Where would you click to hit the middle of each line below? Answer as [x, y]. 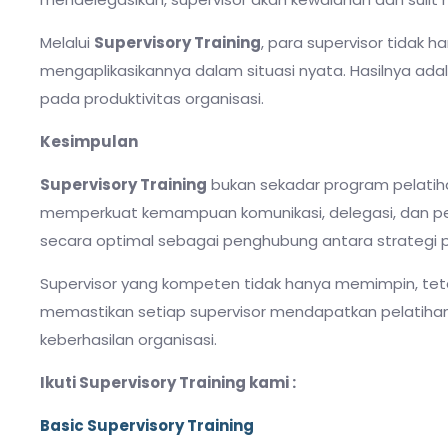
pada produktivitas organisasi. [152, 98]
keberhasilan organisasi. [128, 339]
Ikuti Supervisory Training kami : [168, 382]
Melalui [67, 42]
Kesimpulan [89, 141]
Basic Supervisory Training [147, 425]
